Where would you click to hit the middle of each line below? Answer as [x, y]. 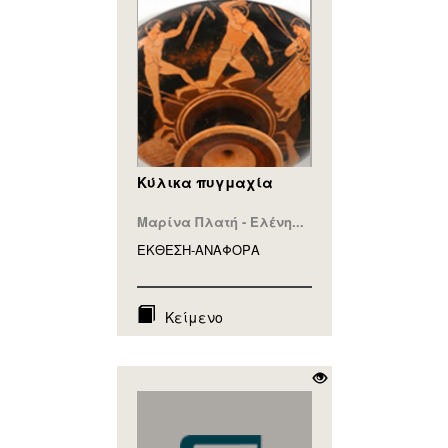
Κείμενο [193, 316]
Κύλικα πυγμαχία [204, 181]
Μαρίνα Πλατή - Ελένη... [220, 221]
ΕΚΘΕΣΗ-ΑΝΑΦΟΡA [198, 249]
